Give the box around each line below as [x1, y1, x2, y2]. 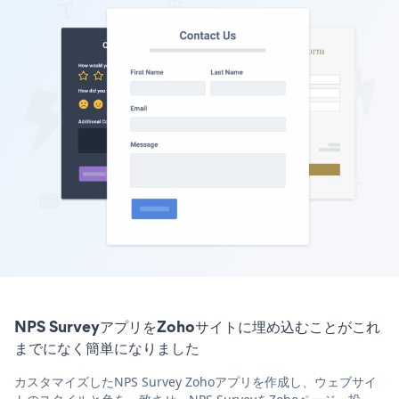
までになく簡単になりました [14, 336, 199, 359]
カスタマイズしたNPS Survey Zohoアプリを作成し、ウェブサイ [14, 372, 377, 390]
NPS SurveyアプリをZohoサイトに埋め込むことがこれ [14, 314, 380, 338]
